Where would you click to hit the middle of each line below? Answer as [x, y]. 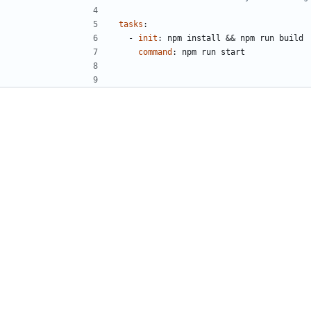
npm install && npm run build [235, 38]
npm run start [213, 52]
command [155, 52]
